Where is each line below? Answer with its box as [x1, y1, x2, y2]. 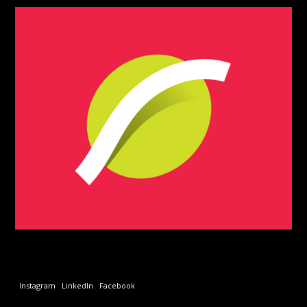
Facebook [99, 280, 135, 291]
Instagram [19, 280, 56, 291]
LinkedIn [61, 280, 93, 291]
